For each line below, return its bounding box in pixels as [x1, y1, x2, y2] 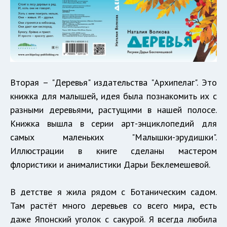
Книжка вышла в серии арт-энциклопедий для [10, 117, 217, 129]
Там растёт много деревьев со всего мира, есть [10, 199, 217, 211]
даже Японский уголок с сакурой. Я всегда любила [10, 213, 217, 225]
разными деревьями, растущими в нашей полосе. [10, 103, 217, 116]
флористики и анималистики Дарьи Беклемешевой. [10, 158, 212, 170]
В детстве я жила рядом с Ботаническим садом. [10, 185, 217, 198]
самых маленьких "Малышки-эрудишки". [10, 131, 217, 143]
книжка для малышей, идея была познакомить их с [10, 90, 217, 102]
